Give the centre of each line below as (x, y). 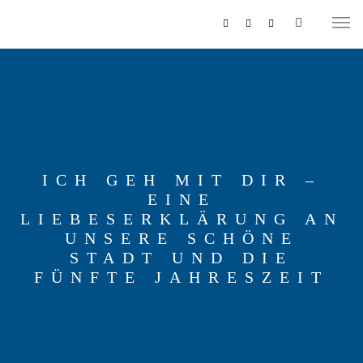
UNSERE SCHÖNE (181, 238)
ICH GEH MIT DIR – (181, 180)
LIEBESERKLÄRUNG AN (181, 219)
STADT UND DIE (181, 258)
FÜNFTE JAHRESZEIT (181, 277)
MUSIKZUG (46, 205)
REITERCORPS (54, 241)
